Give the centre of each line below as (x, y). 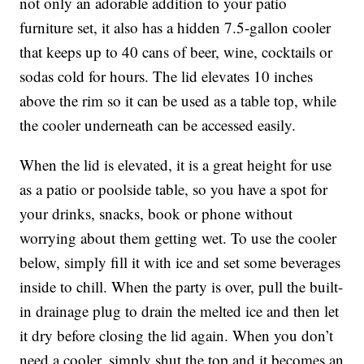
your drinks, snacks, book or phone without (156, 214)
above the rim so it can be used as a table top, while (178, 101)
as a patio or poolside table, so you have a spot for (174, 189)
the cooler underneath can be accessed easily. (158, 125)
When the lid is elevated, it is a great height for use (176, 165)
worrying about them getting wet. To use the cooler (178, 238)
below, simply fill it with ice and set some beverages (180, 262)
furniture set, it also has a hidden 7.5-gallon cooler (175, 28)
